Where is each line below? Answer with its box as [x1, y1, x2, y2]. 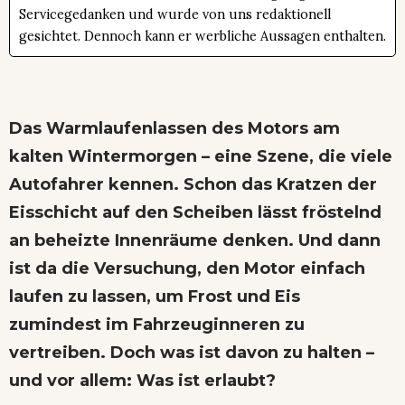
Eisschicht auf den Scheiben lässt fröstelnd [9, 202, 381, 223]
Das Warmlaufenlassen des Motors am [9, 118, 340, 139]
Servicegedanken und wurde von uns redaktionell [19, 6, 331, 24]
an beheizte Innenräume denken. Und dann [9, 231, 381, 251]
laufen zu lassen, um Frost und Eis [9, 287, 300, 307]
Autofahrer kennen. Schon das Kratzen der [9, 174, 377, 195]
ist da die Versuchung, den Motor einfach [9, 259, 365, 279]
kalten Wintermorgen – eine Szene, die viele [9, 146, 392, 167]
